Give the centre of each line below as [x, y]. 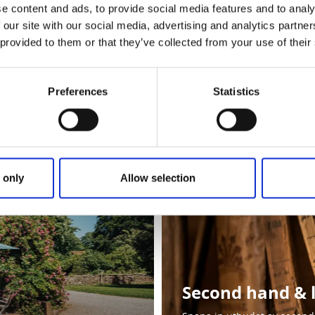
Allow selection [157, 178]
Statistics [236, 91]
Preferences [78, 91]
